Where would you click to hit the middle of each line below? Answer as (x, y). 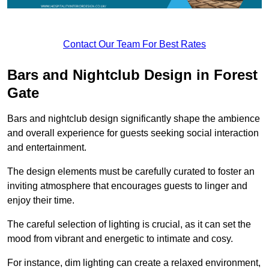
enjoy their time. (41, 200)
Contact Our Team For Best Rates (134, 44)
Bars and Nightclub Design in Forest (132, 74)
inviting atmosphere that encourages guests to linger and (127, 186)
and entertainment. (48, 147)
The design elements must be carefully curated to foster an (131, 171)
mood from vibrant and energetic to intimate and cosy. (120, 238)
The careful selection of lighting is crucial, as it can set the (129, 224)
